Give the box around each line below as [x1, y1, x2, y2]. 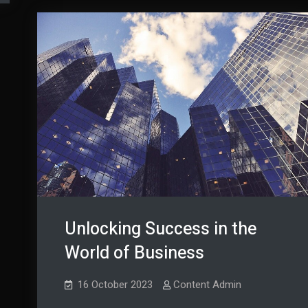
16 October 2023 [77, 277, 153, 293]
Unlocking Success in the [64, 217, 256, 243]
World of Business [64, 241, 204, 267]
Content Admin [173, 277, 241, 293]
